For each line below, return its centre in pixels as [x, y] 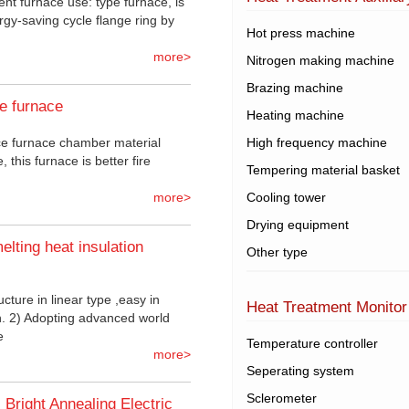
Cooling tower [286, 198]
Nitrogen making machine [320, 61]
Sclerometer [282, 399]
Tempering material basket [323, 170]
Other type [277, 252]
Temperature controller [312, 344]
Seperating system [300, 371]
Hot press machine [301, 33]
